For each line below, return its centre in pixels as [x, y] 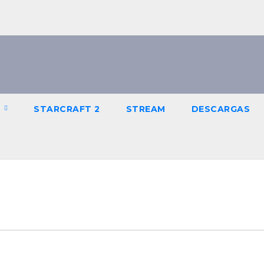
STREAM [146, 109]
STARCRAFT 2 [67, 109]
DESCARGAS [221, 109]
